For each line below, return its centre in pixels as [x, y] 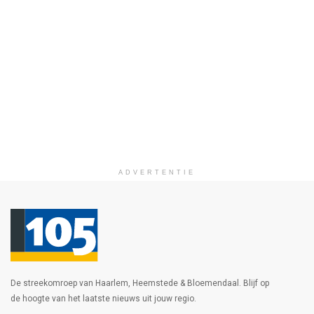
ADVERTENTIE [157, 172]
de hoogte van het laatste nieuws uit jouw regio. [103, 298]
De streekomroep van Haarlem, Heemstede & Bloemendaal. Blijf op [140, 283]
